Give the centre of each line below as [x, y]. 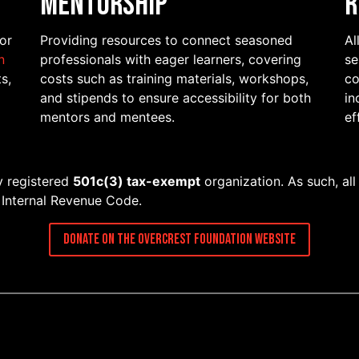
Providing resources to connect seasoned [166, 40]
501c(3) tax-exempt [137, 182]
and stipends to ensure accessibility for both [175, 98]
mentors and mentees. [107, 117]
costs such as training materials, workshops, [174, 79]
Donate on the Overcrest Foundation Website [179, 240]
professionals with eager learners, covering [171, 60]
